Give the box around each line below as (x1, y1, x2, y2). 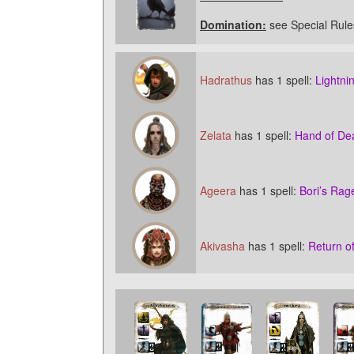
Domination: (200, 17, 266, 32)
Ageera (200, 183, 236, 198)
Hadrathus (200, 72, 252, 88)
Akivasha (200, 238, 245, 254)
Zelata (200, 127, 232, 143)
